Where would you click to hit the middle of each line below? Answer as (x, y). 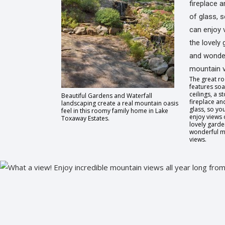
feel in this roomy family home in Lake (115, 111)
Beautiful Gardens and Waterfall (107, 96)
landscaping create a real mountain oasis (120, 103)
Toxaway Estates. (85, 118)
